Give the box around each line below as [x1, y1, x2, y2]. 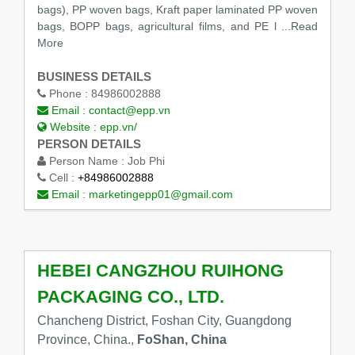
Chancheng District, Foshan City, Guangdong [36, 313, 292, 327]
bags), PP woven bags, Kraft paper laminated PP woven [36, 3, 319, 17]
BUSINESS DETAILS [36, 70, 151, 84]
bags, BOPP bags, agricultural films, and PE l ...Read [36, 20, 319, 33]
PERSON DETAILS [36, 137, 141, 151]
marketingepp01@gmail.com [88, 188, 233, 201]
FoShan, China [136, 332, 227, 346]
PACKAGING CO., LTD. [36, 286, 224, 307]
